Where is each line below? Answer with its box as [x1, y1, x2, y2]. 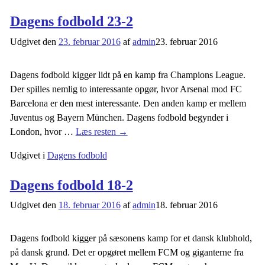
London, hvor [9, 126, 64, 137]
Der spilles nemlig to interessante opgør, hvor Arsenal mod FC [9, 83, 242, 94]
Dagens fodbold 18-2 [9, 177, 133, 193]
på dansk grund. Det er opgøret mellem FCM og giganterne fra [9, 247, 244, 258]
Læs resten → [75, 126, 128, 137]
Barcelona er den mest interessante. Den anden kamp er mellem [9, 98, 246, 108]
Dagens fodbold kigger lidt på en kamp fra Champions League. [9, 69, 245, 80]
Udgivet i [9, 150, 45, 160]
